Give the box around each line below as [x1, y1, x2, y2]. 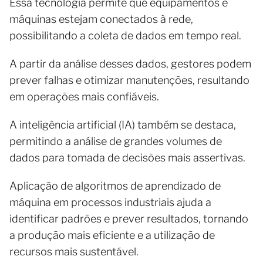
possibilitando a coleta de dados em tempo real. [9, 29, 241, 42]
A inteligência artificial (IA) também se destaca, [9, 119, 236, 131]
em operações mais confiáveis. [9, 90, 161, 103]
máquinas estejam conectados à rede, [9, 13, 193, 25]
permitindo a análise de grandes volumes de [9, 135, 222, 147]
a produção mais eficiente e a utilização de [9, 229, 215, 241]
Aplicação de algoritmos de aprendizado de [9, 180, 221, 192]
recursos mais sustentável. [9, 245, 139, 258]
